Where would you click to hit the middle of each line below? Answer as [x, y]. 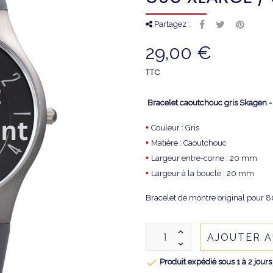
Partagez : [171, 24]
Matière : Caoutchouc [189, 143]
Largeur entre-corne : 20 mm [204, 158]
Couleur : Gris [175, 128]
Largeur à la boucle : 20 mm [203, 174]
